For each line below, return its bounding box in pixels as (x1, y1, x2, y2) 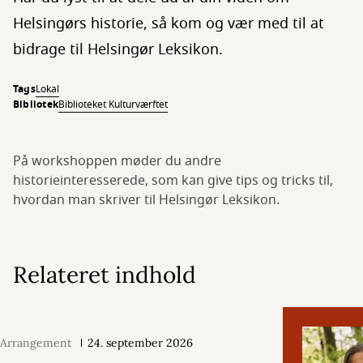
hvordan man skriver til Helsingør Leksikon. (13, 190, 280, 210)
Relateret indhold (13, 260, 196, 289)
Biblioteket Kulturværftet (58, 97, 169, 112)
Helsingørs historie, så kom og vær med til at (13, 13, 324, 34)
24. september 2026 (88, 335, 193, 350)
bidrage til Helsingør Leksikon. (13, 39, 223, 60)
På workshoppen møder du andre (13, 152, 221, 171)
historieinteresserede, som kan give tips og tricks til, (13, 171, 333, 190)
